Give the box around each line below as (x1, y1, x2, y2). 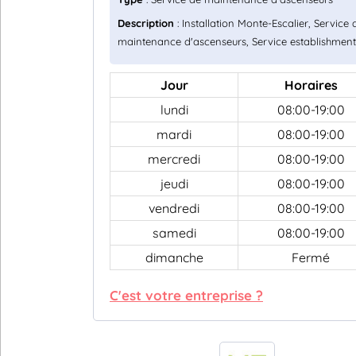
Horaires (284, 77, 338, 93)
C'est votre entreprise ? (110, 287, 263, 304)
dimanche (145, 250, 203, 265)
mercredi (148, 151, 200, 167)
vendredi (149, 200, 199, 216)
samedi (152, 225, 196, 241)
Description (118, 17, 174, 29)
